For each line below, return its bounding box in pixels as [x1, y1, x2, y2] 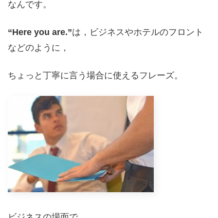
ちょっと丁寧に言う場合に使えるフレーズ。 [8, 71, 183, 81]
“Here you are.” [8, 27, 72, 37]
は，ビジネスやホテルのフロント [72, 27, 203, 37]
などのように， [8, 43, 69, 53]
